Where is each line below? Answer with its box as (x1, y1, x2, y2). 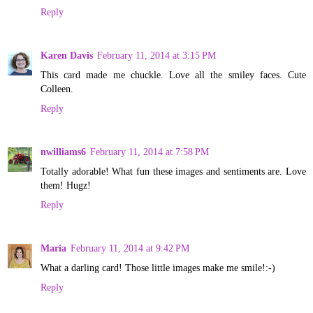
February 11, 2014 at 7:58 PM (90, 145, 209, 157)
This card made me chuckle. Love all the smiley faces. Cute (41, 68, 306, 80)
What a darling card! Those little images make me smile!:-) (41, 261, 275, 273)
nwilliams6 (41, 145, 86, 157)
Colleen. (41, 82, 73, 94)
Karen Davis (41, 49, 93, 61)
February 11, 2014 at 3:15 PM (97, 49, 216, 61)
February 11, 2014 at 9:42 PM (71, 242, 189, 254)
